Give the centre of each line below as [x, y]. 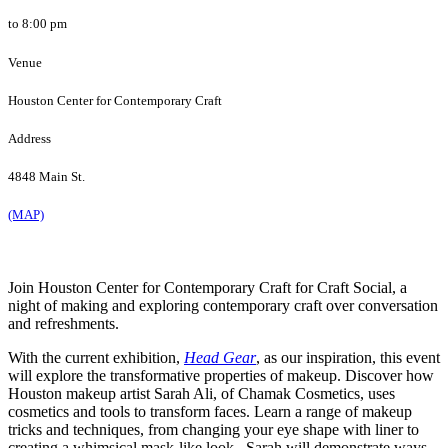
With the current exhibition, [96, 358]
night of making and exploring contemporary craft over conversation [223, 306]
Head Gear [220, 358]
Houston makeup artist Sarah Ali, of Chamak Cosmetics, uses [201, 394]
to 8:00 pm [37, 24]
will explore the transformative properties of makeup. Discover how [221, 376]
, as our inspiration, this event [348, 358]
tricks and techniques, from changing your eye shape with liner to [213, 430]
